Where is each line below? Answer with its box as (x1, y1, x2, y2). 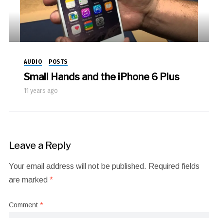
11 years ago (23, 87, 58, 95)
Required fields (148, 162, 200, 171)
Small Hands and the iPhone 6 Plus (23, 71, 180, 83)
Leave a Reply (8, 140, 71, 152)
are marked (8, 176, 50, 184)
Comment (8, 201, 40, 209)
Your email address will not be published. (8, 162, 146, 171)
